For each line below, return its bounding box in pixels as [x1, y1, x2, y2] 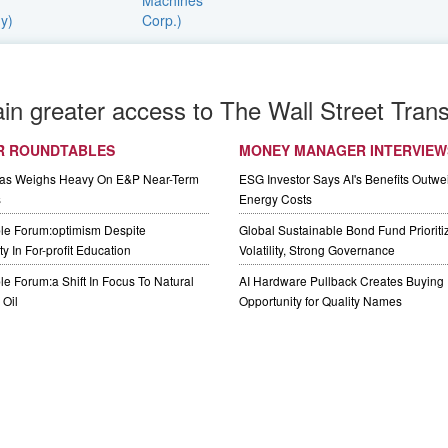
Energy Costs [239, 190, 312, 208]
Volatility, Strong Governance [239, 241, 395, 259]
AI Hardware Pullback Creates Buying [239, 272, 444, 290]
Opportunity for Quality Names [239, 292, 402, 310]
